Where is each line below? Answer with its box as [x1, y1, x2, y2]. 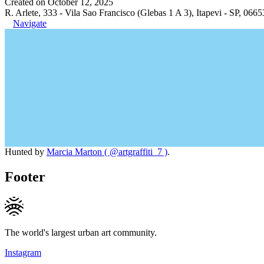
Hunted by [5, 146, 47, 157]
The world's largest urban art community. [5, 227, 157, 237]
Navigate [13, 18, 47, 28]
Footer [5, 169, 45, 184]
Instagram [5, 247, 41, 258]
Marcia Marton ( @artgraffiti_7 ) [47, 146, 167, 157]
